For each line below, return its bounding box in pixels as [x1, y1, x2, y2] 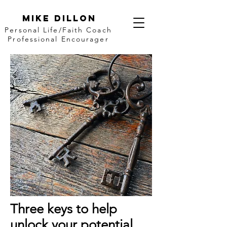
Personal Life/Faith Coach [5, 25, 112, 34]
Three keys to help [10, 201, 117, 217]
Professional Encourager [8, 34, 109, 44]
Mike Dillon [22, 13, 96, 24]
